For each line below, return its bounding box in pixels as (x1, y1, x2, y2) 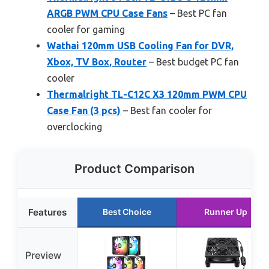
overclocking (47, 121, 102, 132)
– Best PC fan (168, 7, 227, 19)
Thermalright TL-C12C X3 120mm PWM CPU (47, 88, 247, 100)
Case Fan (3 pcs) (47, 104, 121, 116)
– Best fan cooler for (121, 104, 212, 116)
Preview (25, 249, 61, 261)
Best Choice (102, 206, 151, 217)
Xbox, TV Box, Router (47, 56, 147, 67)
